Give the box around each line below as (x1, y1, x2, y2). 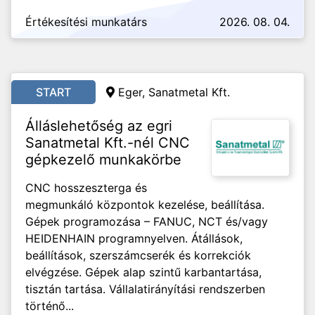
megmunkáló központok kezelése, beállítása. (25, 198, 264, 212)
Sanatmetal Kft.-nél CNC (25, 134, 190, 151)
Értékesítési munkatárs (25, 15, 147, 29)
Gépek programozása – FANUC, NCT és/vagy (25, 214, 268, 229)
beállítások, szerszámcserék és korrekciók (25, 248, 251, 262)
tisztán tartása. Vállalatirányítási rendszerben (25, 282, 265, 296)
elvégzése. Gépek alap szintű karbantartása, (25, 265, 262, 279)
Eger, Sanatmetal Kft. (118, 85, 230, 99)
